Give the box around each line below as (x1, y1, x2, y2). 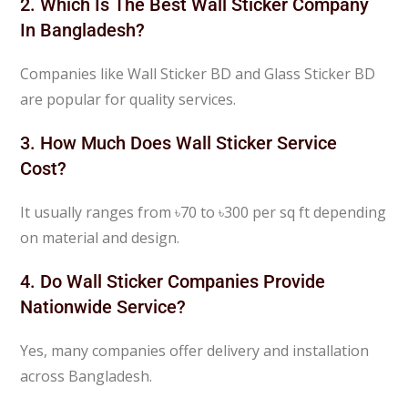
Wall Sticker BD (127, 63, 232, 84)
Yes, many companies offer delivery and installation (20, 340, 370, 361)
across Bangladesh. (20, 365, 153, 386)
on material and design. (20, 227, 180, 248)
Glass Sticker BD (264, 63, 376, 84)
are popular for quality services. (20, 88, 237, 109)
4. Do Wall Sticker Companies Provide (20, 270, 326, 292)
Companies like (20, 63, 128, 84)
